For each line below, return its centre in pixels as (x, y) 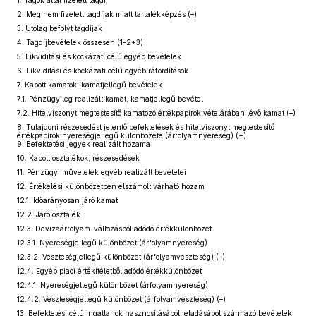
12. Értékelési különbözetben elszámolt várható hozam (111, 186)
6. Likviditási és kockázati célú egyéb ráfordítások (103, 71)
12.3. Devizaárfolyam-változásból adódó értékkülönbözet (114, 229)
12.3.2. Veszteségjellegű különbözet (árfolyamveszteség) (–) (121, 257)
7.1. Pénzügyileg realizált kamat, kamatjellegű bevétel (110, 99)
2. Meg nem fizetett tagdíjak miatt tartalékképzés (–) (107, 14)
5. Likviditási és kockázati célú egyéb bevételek (99, 56)
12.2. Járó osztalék (49, 214)
